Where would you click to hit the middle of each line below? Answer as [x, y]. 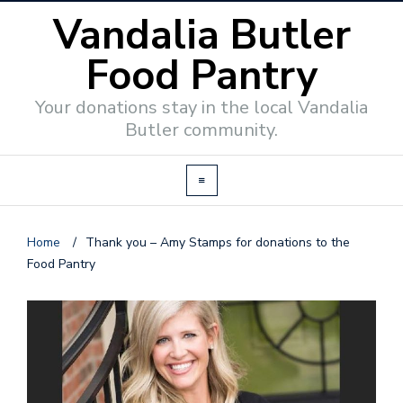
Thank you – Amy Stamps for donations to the [218, 242]
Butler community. [201, 130]
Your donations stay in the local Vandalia [201, 107]
